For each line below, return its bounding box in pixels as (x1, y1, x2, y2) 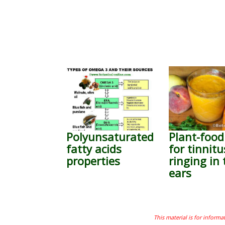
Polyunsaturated (66, 129, 154, 144)
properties (66, 153, 120, 168)
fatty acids (66, 141, 122, 156)
